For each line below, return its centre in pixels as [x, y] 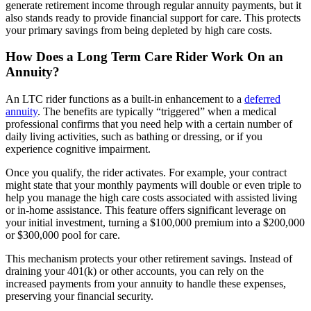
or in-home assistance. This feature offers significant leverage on [146, 210]
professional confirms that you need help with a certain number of [149, 124]
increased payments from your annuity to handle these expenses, [146, 284]
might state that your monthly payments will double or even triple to [153, 185]
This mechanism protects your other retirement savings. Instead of [149, 259]
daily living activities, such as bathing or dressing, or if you [134, 137]
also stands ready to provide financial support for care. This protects [153, 17]
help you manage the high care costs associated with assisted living [151, 198]
